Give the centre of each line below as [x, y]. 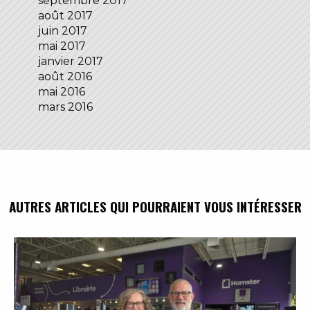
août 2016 [65, 77]
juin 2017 [63, 31]
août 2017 [65, 16]
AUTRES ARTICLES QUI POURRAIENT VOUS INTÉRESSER [155, 207]
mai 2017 [62, 46]
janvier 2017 [71, 62]
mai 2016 [62, 92]
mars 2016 [65, 107]
